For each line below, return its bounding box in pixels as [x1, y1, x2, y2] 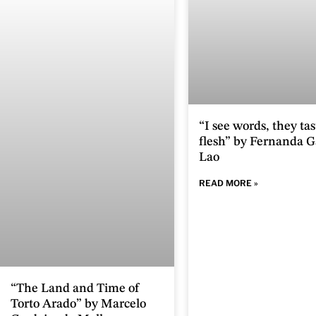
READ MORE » [198, 178, 258, 189]
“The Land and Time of [11, 281, 140, 295]
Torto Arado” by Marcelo [11, 297, 146, 310]
